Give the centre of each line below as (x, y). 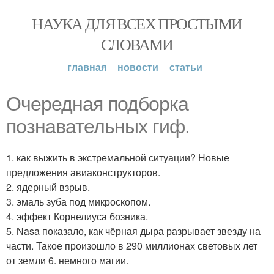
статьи (186, 67)
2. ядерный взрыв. (48, 187)
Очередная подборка (97, 104)
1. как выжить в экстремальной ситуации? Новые (118, 157)
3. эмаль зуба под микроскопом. (78, 202)
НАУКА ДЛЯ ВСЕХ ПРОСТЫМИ (137, 23)
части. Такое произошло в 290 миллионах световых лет (132, 246)
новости (138, 67)
